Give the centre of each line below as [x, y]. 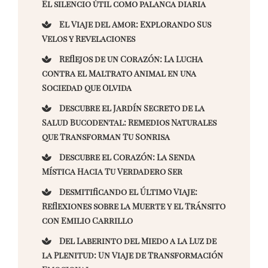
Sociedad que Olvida [87, 88]
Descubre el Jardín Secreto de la [131, 108]
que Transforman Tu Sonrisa [106, 137]
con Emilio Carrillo [88, 221]
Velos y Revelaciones [89, 39]
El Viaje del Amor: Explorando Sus [135, 25]
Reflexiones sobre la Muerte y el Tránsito [134, 206]
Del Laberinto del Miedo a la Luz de [137, 241]
